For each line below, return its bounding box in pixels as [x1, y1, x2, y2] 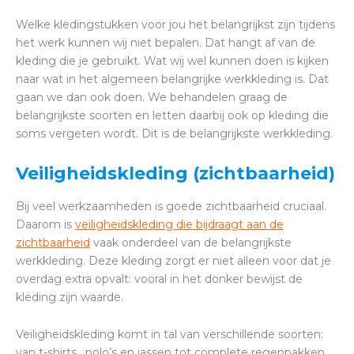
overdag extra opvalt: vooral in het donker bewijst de [16, 272, 303, 287]
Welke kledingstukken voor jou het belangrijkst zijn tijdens [16, 17, 335, 32]
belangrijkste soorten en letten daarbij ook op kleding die [16, 108, 329, 123]
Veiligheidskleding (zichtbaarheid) [16, 163, 335, 185]
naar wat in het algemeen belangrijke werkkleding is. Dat [16, 72, 329, 87]
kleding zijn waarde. [16, 290, 123, 305]
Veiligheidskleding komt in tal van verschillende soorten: [16, 327, 323, 342]
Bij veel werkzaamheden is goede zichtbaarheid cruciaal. [16, 199, 326, 214]
